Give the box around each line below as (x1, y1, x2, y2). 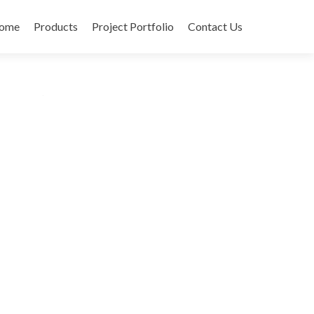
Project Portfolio (92, 20, 174, 33)
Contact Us (188, 20, 243, 33)
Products (34, 20, 78, 33)
